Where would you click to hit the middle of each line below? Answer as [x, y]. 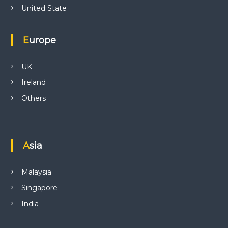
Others [33, 98]
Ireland [33, 82]
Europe [42, 40]
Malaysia [36, 172]
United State [44, 8]
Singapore [39, 188]
